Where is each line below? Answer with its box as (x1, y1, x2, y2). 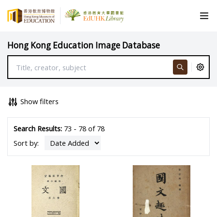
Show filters (20, 96, 59, 106)
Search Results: (13, 124, 62, 134)
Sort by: (13, 138, 41, 148)
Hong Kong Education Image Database (7, 39, 160, 51)
